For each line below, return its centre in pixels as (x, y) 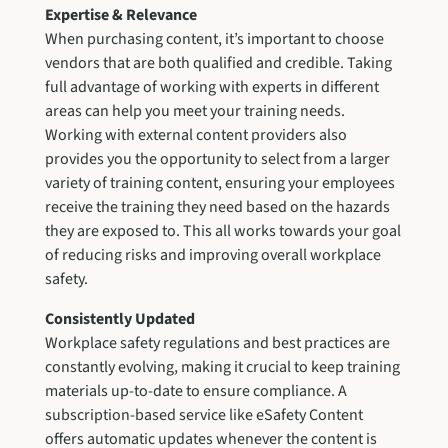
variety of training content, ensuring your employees (219, 182)
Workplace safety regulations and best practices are (217, 342)
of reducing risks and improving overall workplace (212, 254)
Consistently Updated (119, 318)
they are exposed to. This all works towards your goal (222, 230)
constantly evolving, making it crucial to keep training (222, 366)
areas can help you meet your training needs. (194, 110)
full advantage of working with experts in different (211, 86)
